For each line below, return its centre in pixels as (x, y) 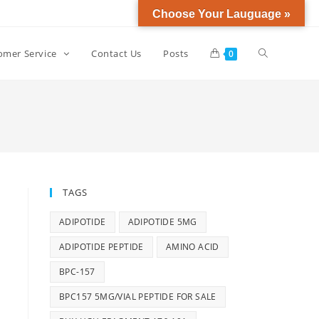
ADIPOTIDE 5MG (162, 222)
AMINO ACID (192, 247)
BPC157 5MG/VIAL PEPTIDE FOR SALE (138, 297)
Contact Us (116, 53)
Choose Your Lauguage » (221, 14)
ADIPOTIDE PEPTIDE (101, 247)
